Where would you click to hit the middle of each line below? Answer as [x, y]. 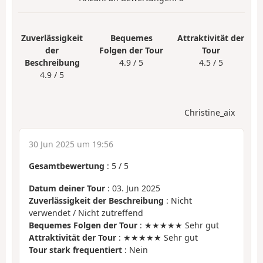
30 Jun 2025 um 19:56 [71, 144]
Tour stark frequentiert [75, 250]
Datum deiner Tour [67, 188]
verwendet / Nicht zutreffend [86, 213]
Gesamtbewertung [67, 166]
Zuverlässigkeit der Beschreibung [96, 201]
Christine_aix [210, 112]
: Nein [135, 250]
